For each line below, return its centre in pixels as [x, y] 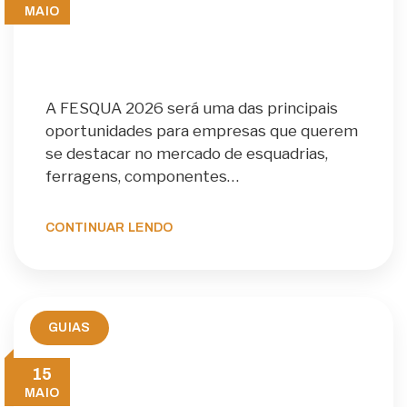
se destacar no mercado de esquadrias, [187, 154]
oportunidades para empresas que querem [202, 131]
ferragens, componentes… [142, 177]
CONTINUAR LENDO [109, 227]
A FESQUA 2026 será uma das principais [192, 109]
